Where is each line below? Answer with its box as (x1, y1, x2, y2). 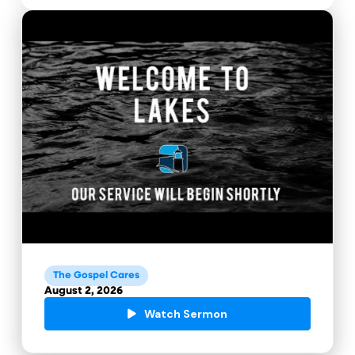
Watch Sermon (143, 306, 227, 321)
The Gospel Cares (53, 270, 140, 281)
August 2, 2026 (44, 284, 123, 297)
